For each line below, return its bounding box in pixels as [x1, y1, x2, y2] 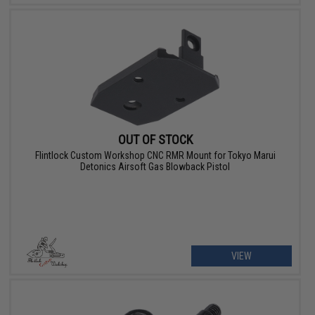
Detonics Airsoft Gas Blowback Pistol [80, 161, 231, 173]
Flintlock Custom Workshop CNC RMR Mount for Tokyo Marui [34, 150, 276, 162]
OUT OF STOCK [117, 132, 193, 148]
